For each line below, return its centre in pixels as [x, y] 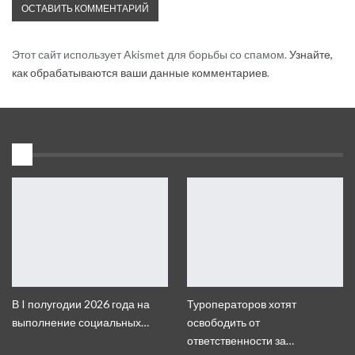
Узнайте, [311, 55]
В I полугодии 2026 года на [81, 304]
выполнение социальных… [80, 323]
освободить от [223, 323]
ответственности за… [240, 341]
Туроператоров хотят [242, 304]
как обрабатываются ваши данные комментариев [139, 73]
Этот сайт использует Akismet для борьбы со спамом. [151, 55]
